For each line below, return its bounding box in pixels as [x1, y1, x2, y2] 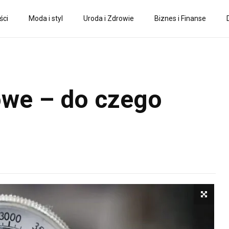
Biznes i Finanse [154, 14, 206, 22]
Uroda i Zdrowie [83, 14, 134, 22]
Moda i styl [29, 14, 63, 22]
